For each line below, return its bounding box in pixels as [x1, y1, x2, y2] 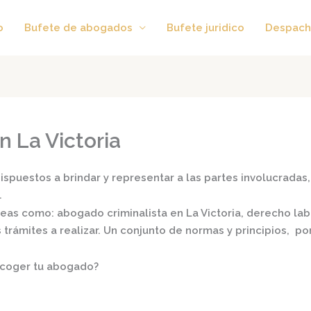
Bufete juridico [167, 21, 244, 34]
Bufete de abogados [24, 21, 133, 34]
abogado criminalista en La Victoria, [57, 207, 244, 220]
